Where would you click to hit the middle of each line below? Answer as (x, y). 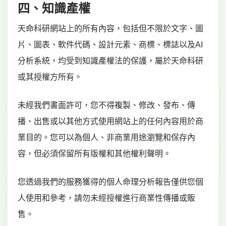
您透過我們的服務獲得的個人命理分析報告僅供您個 (110, 182)
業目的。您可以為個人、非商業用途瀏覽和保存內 (106, 137)
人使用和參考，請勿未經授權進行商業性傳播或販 (106, 198)
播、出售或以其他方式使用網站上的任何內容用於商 (110, 121)
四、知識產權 (54, 8)
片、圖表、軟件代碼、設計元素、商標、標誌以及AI (110, 45)
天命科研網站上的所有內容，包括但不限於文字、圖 (110, 29)
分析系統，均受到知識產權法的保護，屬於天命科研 (110, 61)
